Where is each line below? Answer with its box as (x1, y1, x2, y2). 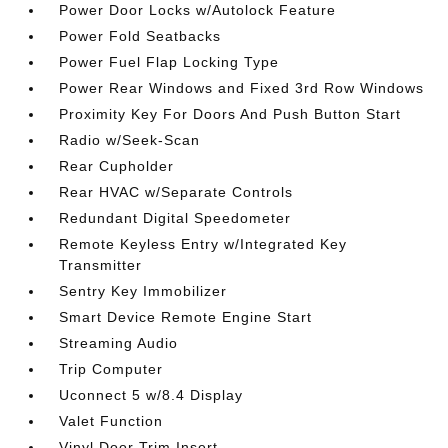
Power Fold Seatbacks (59, 28, 222, 44)
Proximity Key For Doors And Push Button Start (59, 106, 402, 122)
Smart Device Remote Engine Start (59, 309, 313, 325)
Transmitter (59, 257, 143, 273)
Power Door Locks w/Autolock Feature (59, 2, 337, 18)
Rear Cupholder (59, 158, 175, 174)
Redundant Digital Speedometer (59, 210, 292, 226)
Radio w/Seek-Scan (59, 132, 201, 148)
